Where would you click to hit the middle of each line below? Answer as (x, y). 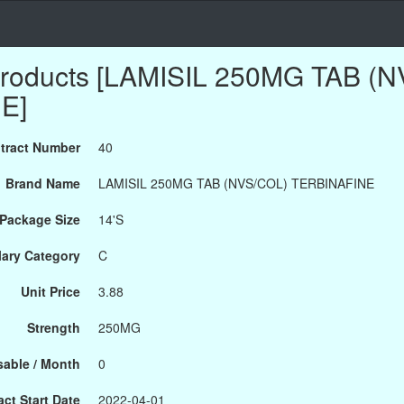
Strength (54, 327)
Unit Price (50, 291)
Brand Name (43, 183)
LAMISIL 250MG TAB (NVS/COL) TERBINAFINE (236, 183)
